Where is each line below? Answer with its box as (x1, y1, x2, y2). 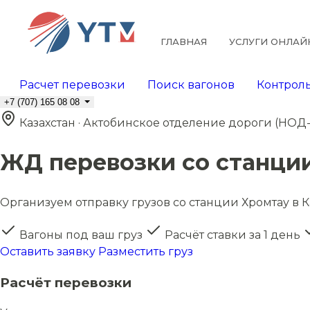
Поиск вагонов (145, 78, 237, 91)
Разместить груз (98, 244, 193, 258)
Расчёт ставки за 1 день (162, 228, 303, 241)
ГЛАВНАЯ (160, 36, 207, 47)
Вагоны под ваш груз (17, 228, 145, 241)
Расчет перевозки (17, 78, 128, 91)
